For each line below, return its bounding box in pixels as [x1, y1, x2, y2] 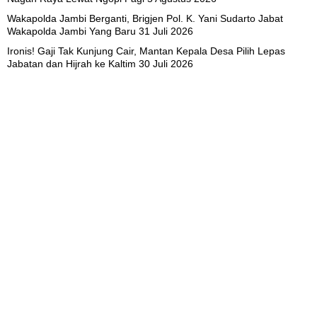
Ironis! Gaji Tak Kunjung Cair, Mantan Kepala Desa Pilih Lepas [7, 45, 285, 57]
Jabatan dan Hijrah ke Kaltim [7, 58, 136, 70]
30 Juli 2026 [139, 58, 193, 70]
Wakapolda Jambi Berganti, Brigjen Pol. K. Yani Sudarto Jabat [7, 13, 283, 25]
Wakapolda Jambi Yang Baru [7, 25, 136, 38]
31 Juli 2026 [139, 25, 193, 38]
